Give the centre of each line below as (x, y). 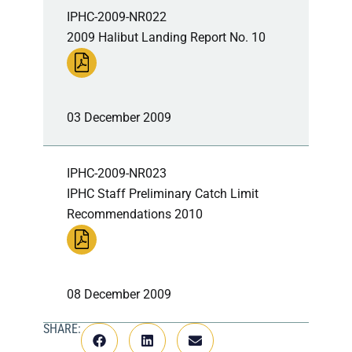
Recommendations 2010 (135, 214)
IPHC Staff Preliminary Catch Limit (163, 193)
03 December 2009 (119, 117)
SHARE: (62, 328)
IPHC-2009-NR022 (117, 16)
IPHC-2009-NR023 (117, 173)
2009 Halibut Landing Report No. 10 (166, 37)
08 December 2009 (119, 294)
